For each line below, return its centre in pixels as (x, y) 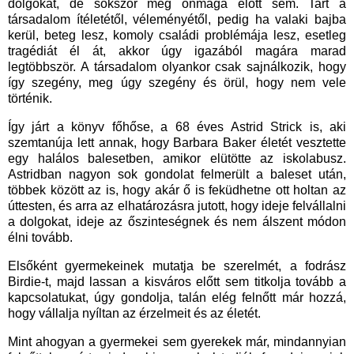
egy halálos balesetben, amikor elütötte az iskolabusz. (177, 159)
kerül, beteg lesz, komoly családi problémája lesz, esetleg (177, 36)
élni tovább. (42, 238)
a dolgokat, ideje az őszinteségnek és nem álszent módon (177, 222)
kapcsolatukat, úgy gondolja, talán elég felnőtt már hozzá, (177, 297)
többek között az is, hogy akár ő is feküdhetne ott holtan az (177, 190)
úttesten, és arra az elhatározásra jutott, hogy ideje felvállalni (177, 206)
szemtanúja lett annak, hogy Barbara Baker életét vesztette (177, 143)
